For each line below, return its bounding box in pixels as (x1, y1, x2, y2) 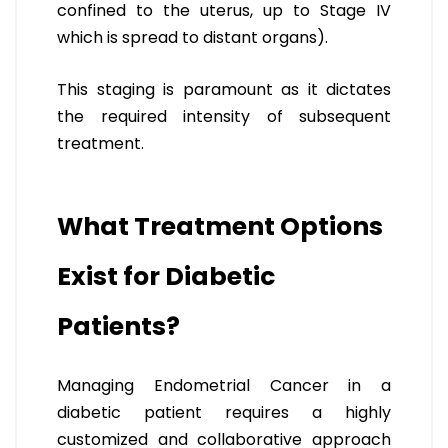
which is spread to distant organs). (57, 26, 328, 50)
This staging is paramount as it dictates (57, 78, 391, 102)
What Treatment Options (57, 209, 383, 245)
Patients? (57, 309, 180, 345)
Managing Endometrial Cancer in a (57, 374, 391, 398)
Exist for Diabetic (57, 259, 275, 295)
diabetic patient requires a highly (57, 401, 391, 425)
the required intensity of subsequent (57, 105, 391, 129)
